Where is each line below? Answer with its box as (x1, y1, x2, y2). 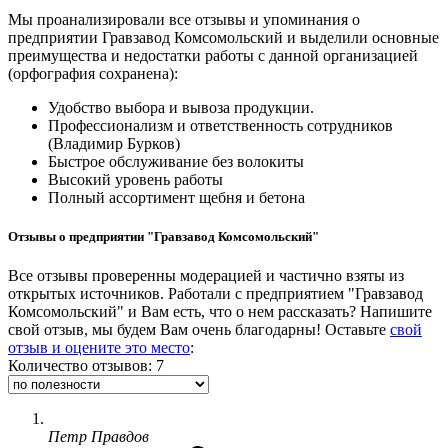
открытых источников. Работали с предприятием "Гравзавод (8, 284, 423, 302)
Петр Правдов (48, 427, 149, 445)
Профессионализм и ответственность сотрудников (48, 116, 393, 134)
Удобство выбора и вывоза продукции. (48, 98, 314, 116)
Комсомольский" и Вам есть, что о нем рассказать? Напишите (8, 302, 432, 320)
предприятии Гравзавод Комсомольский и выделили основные (8, 28, 439, 46)
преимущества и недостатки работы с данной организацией (8, 46, 418, 64)
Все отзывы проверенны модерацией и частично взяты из (8, 266, 404, 284)
